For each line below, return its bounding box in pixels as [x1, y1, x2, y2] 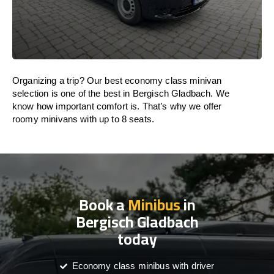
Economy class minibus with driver [72, 261, 215, 271]
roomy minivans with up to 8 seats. [12, 114, 155, 124]
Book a [78, 190, 128, 219]
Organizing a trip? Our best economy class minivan [12, 75, 222, 86]
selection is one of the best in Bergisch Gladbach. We [12, 88, 229, 98]
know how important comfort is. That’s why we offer [12, 101, 222, 111]
